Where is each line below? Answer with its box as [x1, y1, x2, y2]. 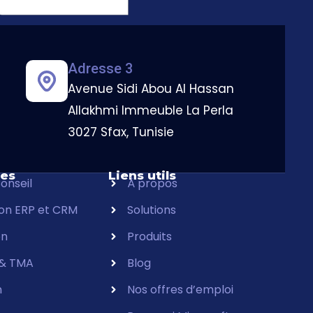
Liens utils [108, 168, 177, 182]
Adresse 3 [67, 59, 133, 77]
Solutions [126, 201, 176, 218]
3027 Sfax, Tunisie [67, 123, 174, 140]
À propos [126, 175, 177, 191]
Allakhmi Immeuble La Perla [67, 101, 233, 119]
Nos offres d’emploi [126, 281, 233, 298]
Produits [126, 228, 172, 245]
